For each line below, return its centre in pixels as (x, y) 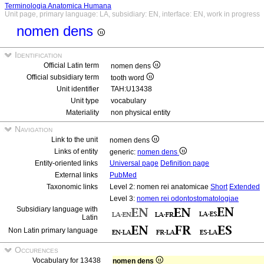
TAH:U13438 (131, 89)
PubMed (123, 175)
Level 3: (123, 199)
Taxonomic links (72, 187)
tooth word (128, 78)
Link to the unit (75, 140)
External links (76, 175)
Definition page (185, 163)
